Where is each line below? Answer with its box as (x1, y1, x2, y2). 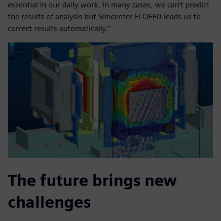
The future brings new (8, 171, 177, 190)
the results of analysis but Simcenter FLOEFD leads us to (8, 12, 201, 22)
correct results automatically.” (8, 24, 110, 34)
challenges (8, 192, 91, 212)
